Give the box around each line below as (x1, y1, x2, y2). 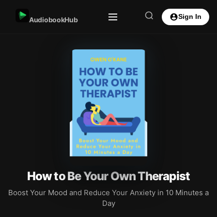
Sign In (178, 13, 201, 20)
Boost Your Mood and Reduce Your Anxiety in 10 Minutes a (8, 188, 209, 197)
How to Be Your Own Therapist (27, 169, 190, 183)
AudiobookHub (29, 15, 78, 24)
